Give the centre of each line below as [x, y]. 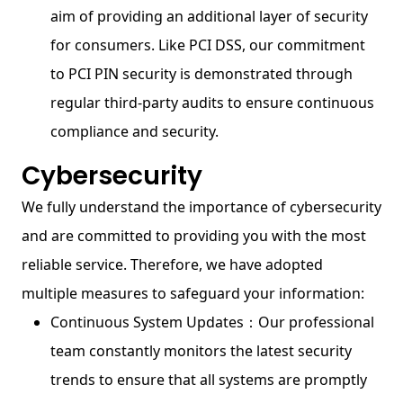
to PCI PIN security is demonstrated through [201, 74]
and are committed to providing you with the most [194, 236]
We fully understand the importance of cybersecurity [201, 207]
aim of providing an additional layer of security [209, 16]
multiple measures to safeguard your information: [193, 293]
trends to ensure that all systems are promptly [209, 380]
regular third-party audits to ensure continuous [212, 103]
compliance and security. [134, 131]
